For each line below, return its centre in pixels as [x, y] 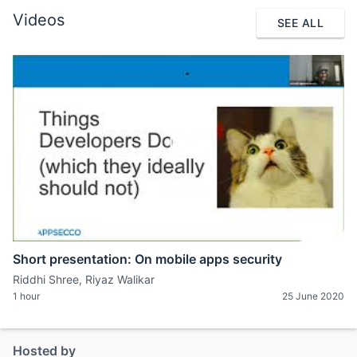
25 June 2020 [313, 296]
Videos [39, 20]
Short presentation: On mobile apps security [147, 259]
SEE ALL [300, 23]
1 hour [26, 296]
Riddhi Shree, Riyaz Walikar [84, 280]
